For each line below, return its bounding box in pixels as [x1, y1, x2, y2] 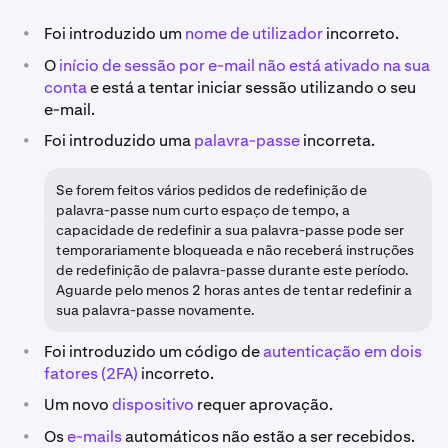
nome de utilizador [185, 23, 323, 44]
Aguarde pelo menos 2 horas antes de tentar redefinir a [56, 281, 412, 299]
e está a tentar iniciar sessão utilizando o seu [87, 77, 416, 98]
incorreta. [300, 130, 375, 151]
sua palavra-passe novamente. [56, 301, 255, 319]
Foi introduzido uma [44, 130, 194, 151]
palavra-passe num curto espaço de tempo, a [56, 201, 350, 219]
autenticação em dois [263, 341, 422, 362]
